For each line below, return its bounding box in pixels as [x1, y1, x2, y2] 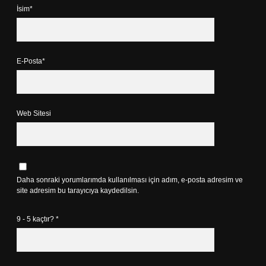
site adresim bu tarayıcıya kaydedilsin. [17, 186, 139, 195]
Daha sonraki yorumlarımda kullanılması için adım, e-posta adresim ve [17, 176, 243, 184]
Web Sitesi [17, 109, 51, 118]
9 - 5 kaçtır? [17, 215, 56, 223]
